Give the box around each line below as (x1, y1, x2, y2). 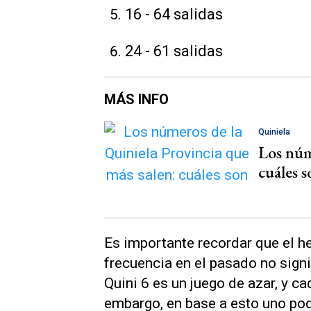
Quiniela (258, 126, 290, 137)
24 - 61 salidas (125, 42, 223, 60)
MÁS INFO (104, 90, 169, 108)
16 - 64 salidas (125, 5, 223, 23)
